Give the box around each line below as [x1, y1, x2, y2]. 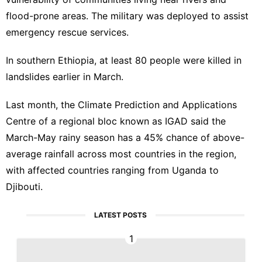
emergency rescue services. [6, 26, 129, 38]
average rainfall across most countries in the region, [6, 148, 236, 160]
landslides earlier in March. [6, 71, 123, 82]
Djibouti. [6, 181, 43, 192]
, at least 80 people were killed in [94, 54, 242, 66]
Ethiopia [58, 54, 94, 66]
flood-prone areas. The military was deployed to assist [6, 10, 249, 22]
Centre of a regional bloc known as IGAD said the [6, 115, 226, 127]
